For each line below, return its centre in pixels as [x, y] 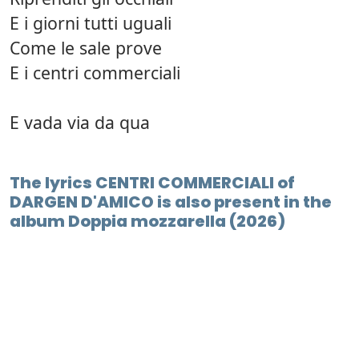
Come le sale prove [86, 48]
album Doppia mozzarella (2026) [147, 222]
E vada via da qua [80, 123]
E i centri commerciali [95, 73]
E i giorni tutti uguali [91, 23]
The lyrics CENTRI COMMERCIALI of [152, 183]
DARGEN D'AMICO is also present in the [171, 202]
